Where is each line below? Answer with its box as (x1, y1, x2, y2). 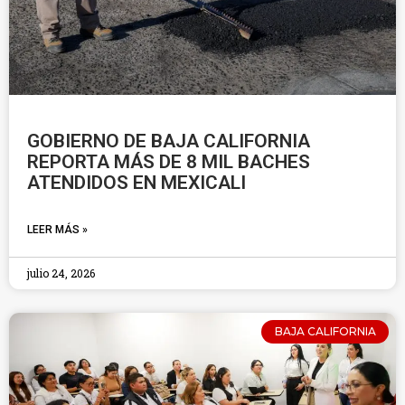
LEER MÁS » (27, 223, 88, 236)
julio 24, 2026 (27, 266, 95, 280)
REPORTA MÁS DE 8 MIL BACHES (27, 151, 310, 173)
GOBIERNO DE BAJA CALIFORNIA (27, 130, 310, 152)
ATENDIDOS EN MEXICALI (27, 172, 246, 193)
